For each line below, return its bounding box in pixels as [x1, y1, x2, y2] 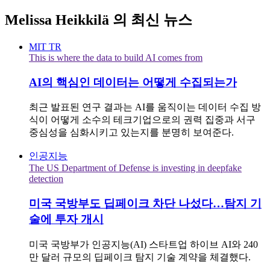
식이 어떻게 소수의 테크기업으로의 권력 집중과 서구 [29, 115, 256, 125]
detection [29, 174, 63, 184]
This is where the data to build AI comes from [29, 52, 202, 63]
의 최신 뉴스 [113, 11, 192, 28]
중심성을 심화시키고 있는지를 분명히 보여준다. [29, 127, 234, 138]
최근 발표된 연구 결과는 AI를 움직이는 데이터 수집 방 [29, 102, 261, 113]
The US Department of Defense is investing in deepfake [29, 163, 242, 174]
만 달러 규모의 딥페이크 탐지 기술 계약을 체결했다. [29, 251, 251, 262]
